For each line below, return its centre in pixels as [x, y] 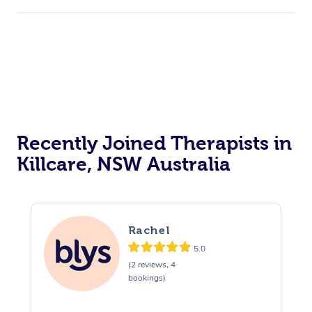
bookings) [147, 278]
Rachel [149, 231]
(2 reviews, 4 [151, 265]
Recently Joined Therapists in [154, 143]
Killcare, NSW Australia [124, 164]
